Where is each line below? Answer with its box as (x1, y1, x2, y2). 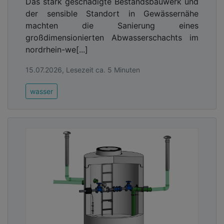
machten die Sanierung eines (25, 20, 198, 30)
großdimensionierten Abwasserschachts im (25, 32, 198, 42)
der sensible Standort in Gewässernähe (25, 8, 198, 18)
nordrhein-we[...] (25, 44, 88, 54)
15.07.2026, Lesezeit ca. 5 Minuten (25, 65, 140, 74)
